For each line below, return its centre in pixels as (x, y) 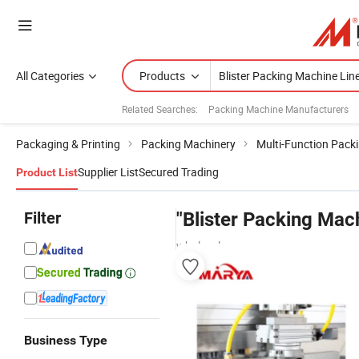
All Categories (50, 76)
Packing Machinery (188, 144)
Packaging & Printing (68, 144)
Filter (42, 218)
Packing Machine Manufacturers (278, 109)
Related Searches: (160, 109)
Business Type (66, 340)
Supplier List (108, 172)
